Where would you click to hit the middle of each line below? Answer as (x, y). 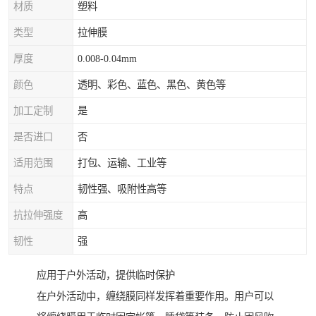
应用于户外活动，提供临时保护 (106, 275)
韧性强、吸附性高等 (122, 189)
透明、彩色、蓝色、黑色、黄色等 (152, 85)
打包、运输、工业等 (122, 163)
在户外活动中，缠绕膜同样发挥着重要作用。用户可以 (155, 297)
